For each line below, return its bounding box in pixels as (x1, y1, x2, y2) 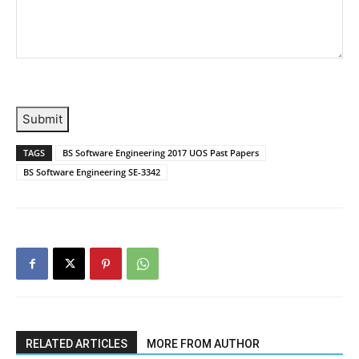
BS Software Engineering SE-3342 (23, 166, 160, 179)
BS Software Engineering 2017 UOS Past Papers (63, 147, 259, 159)
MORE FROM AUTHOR (147, 337, 260, 351)
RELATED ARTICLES (26, 337, 127, 351)
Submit (22, 111, 63, 127)
